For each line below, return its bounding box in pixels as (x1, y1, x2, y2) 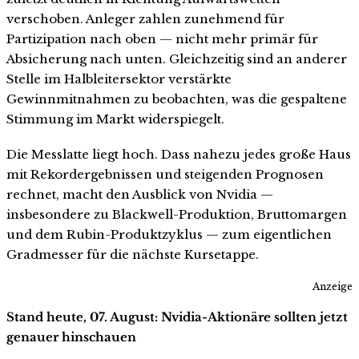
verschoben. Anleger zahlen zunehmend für (6, 10, 284, 26)
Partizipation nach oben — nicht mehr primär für (6, 30, 318, 46)
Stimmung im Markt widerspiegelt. (6, 111, 224, 127)
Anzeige (313, 280, 353, 293)
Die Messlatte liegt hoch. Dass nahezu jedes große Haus (6, 146, 351, 162)
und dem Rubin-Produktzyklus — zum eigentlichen (6, 226, 332, 242)
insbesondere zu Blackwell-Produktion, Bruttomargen (6, 206, 347, 222)
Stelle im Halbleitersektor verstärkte (6, 71, 232, 87)
